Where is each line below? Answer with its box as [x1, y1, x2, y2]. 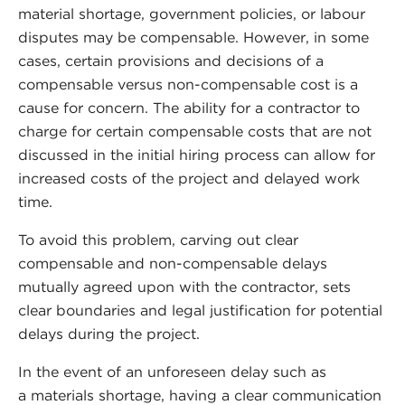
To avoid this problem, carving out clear [18, 231, 298, 249]
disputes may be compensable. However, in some [18, 28, 369, 46]
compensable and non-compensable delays [18, 254, 327, 272]
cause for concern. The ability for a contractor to [18, 99, 360, 117]
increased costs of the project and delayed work [18, 169, 360, 187]
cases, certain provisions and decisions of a [18, 52, 324, 70]
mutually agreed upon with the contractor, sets [18, 278, 351, 296]
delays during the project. [18, 325, 200, 343]
